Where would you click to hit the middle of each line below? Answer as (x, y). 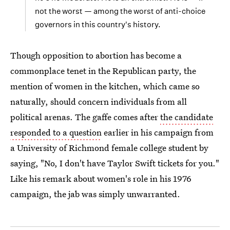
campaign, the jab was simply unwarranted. (95, 194)
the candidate (187, 117)
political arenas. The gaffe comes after (85, 117)
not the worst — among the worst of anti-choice (120, 11)
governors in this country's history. (98, 24)
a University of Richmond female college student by (109, 148)
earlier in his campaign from (158, 132)
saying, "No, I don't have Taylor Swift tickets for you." (115, 163)
